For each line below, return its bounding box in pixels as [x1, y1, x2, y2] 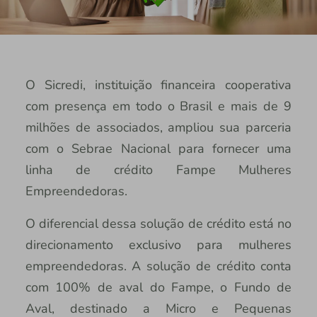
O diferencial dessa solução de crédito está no [25, 214, 292, 232]
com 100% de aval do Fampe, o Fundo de [25, 278, 292, 296]
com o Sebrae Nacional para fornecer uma [25, 139, 292, 157]
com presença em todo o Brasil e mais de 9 [25, 97, 292, 115]
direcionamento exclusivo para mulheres [25, 236, 292, 253]
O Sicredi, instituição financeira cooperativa [25, 76, 292, 93]
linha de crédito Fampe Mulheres [25, 161, 292, 178]
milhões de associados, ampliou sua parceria [25, 118, 292, 136]
